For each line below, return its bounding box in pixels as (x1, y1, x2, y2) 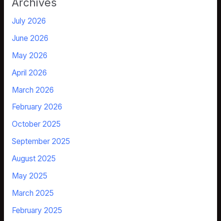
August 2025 (11, 154, 56, 164)
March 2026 (11, 85, 54, 95)
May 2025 (11, 171, 47, 181)
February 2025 (11, 205, 62, 215)
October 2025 (11, 119, 61, 129)
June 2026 (11, 33, 48, 43)
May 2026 (11, 50, 47, 60)
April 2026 (11, 68, 47, 77)
